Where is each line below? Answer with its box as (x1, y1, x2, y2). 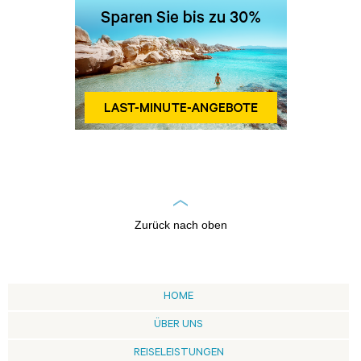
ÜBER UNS (154, 318, 203, 331)
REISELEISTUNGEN (133, 346, 224, 359)
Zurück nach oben (134, 218, 227, 231)
